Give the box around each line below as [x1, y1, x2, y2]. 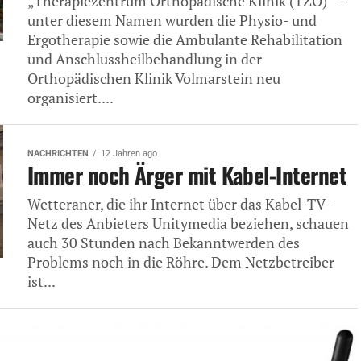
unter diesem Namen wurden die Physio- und [27, 11, 317, 30]
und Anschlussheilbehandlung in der [27, 50, 262, 68]
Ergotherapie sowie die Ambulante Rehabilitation [27, 31, 342, 49]
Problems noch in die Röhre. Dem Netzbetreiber [27, 253, 334, 272]
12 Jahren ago [101, 148, 157, 159]
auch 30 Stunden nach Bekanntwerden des [27, 234, 300, 252]
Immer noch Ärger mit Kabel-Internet [27, 159, 346, 191]
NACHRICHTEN [27, 148, 89, 159]
